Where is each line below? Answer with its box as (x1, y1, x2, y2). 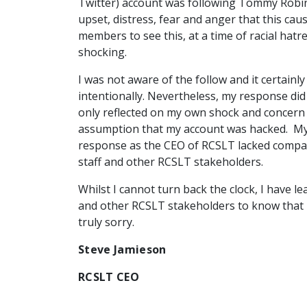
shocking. (78, 45, 127, 60)
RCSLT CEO (78, 269, 139, 284)
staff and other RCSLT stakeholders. (78, 154, 263, 169)
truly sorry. (78, 214, 134, 230)
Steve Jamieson (78, 242, 167, 257)
